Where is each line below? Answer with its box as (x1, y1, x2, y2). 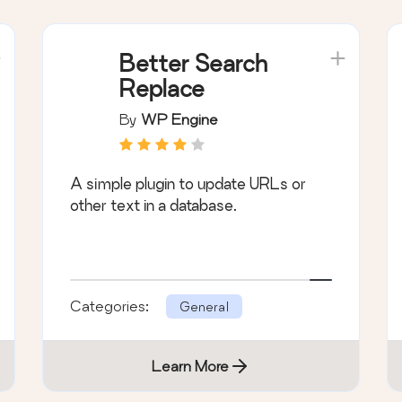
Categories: (70, 296, 153, 314)
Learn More (151, 356, 229, 374)
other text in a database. (70, 196, 238, 214)
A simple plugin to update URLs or (70, 174, 307, 192)
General (179, 298, 230, 314)
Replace (119, 74, 205, 101)
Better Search (119, 49, 268, 76)
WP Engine (141, 109, 219, 127)
